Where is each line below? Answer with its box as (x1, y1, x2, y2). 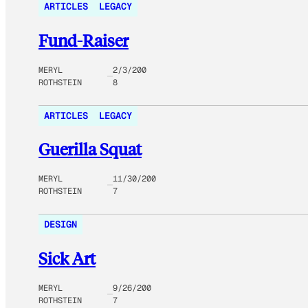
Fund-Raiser (38, 29, 129, 51)
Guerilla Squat (38, 138, 142, 160)
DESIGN (44, 218, 77, 231)
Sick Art (38, 247, 96, 269)
